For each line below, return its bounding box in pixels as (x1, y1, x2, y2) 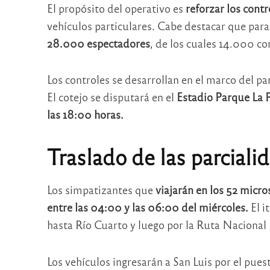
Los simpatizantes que (46, 183, 155, 197)
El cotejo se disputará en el (46, 90, 177, 104)
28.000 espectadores (46, 36, 150, 50)
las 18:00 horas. (46, 107, 124, 122)
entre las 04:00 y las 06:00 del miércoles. (46, 200, 248, 215)
